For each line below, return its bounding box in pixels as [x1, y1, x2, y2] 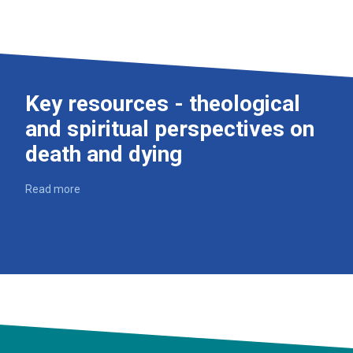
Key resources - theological [25, 91, 300, 117]
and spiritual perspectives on [25, 116, 314, 142]
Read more [25, 183, 80, 195]
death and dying [25, 141, 182, 167]
